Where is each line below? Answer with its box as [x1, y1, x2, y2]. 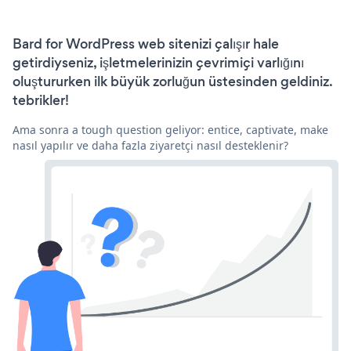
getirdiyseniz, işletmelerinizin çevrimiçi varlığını [13, 53, 304, 73]
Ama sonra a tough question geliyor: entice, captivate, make [13, 122, 328, 138]
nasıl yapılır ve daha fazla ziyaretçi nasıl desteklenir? [13, 138, 288, 154]
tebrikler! [13, 91, 69, 110]
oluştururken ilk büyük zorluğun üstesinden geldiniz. [13, 72, 332, 92]
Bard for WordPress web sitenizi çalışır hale [13, 34, 279, 54]
